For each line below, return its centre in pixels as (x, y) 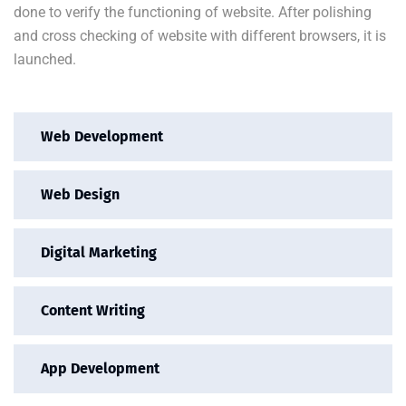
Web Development (102, 137)
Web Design (80, 195)
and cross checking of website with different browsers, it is (200, 36)
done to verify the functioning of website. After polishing (193, 13)
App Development (100, 369)
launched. (45, 60)
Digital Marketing (99, 253)
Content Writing (93, 311)
